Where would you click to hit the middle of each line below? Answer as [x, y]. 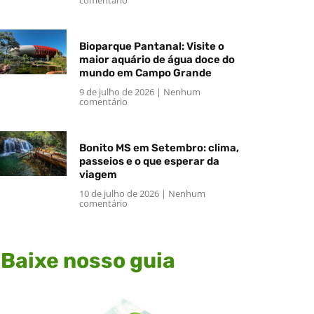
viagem [98, 174]
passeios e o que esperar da [149, 161]
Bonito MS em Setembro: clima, [159, 148]
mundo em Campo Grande [145, 73]
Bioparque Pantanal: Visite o [151, 46]
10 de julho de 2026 [120, 193]
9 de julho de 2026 [117, 91]
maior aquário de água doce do [157, 59]
